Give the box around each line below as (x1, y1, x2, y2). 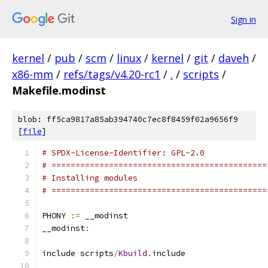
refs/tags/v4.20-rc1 (63, 67, 160, 81)
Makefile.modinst (12, 83, 106, 98)
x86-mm (12, 67, 53, 81)
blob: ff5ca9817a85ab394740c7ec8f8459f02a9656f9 (18, 114, 238, 124)
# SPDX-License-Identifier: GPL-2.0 (42, 148, 205, 158)
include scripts (42, 248, 114, 258)
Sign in (231, 13, 256, 25)
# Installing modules (42, 173, 138, 183)
